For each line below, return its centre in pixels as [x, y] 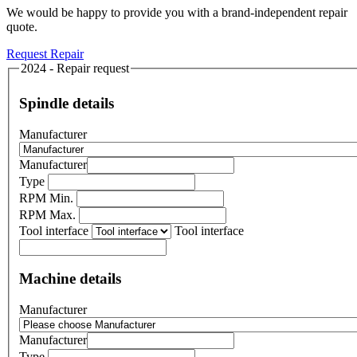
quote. [22, 26]
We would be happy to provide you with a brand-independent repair [177, 12]
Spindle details [67, 103]
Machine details [70, 279]
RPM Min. [48, 198]
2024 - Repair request [75, 68]
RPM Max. [49, 214]
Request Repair [45, 53]
